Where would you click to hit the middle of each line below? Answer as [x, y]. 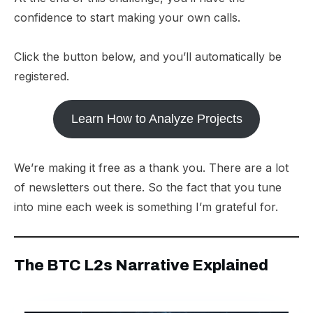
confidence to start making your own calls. [127, 17]
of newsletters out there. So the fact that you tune [148, 187]
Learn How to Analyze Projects [156, 119]
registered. [42, 76]
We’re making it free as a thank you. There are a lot [151, 168]
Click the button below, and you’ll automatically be [148, 57]
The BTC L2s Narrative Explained [141, 265]
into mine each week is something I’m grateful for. [146, 207]
